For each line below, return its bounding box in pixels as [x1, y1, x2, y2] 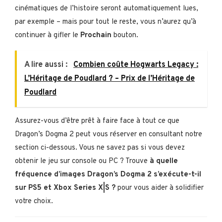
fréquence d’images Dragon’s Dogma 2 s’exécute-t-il [15, 169, 201, 179]
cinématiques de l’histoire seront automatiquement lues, [15, 3, 198, 13]
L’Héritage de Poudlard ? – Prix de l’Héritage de [24, 73, 195, 84]
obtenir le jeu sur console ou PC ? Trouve [15, 156, 150, 166]
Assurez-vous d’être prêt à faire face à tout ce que [15, 116, 179, 126]
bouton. [111, 30, 138, 40]
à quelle [150, 156, 178, 166]
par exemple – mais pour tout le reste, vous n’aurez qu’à [15, 17, 196, 27]
